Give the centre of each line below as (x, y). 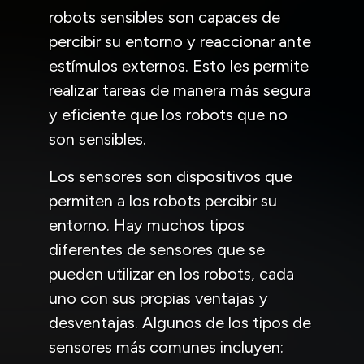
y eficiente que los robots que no (168, 114)
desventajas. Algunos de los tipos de (180, 322)
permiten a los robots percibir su (163, 200)
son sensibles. (97, 139)
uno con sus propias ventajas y (158, 298)
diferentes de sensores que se (157, 249)
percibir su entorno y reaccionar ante (180, 41)
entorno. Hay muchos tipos (147, 225)
